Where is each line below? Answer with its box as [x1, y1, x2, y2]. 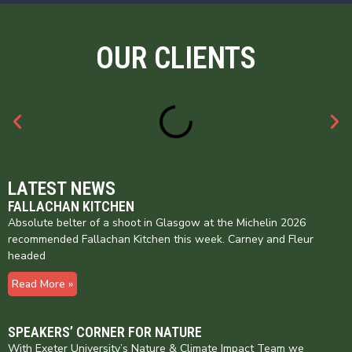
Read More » [12, 276, 73, 291]
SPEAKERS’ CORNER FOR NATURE [8, 323, 202, 340]
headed [8, 247, 46, 263]
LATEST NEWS [8, 177, 115, 200]
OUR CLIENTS [96, 40, 256, 75]
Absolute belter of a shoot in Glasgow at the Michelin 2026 [8, 214, 306, 230]
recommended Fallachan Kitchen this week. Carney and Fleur [8, 231, 313, 247]
